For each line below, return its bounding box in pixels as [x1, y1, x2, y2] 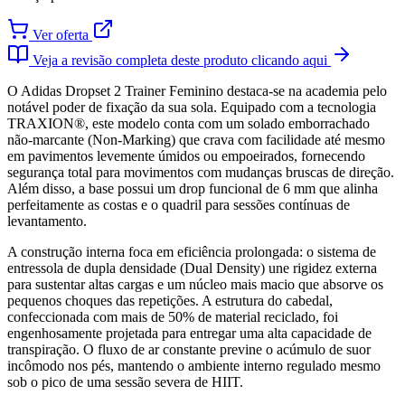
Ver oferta [29, 27, 92, 43]
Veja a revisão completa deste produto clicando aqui [29, 52, 331, 69]
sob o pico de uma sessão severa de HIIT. [7, 374, 243, 391]
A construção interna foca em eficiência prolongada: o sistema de [7, 244, 376, 260]
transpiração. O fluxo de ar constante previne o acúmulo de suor [7, 342, 371, 358]
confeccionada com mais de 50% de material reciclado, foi [7, 309, 338, 325]
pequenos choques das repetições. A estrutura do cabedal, [7, 293, 333, 309]
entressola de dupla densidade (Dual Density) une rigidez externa [7, 260, 377, 277]
